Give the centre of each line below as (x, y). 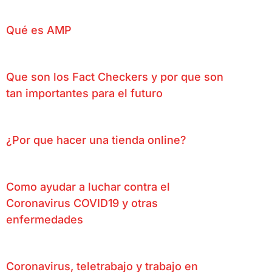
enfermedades (45, 219)
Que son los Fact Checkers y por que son (115, 76)
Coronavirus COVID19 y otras (82, 203)
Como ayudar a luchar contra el (88, 186)
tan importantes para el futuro (84, 93)
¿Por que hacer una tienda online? (96, 140)
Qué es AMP (39, 30)
